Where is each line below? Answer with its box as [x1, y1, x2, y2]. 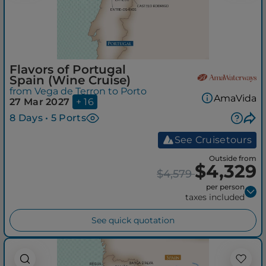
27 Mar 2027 [9, 96, 70, 107]
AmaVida [214, 92, 256, 104]
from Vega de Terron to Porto [9, 85, 147, 97]
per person [206, 182, 245, 192]
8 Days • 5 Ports [9, 112, 86, 123]
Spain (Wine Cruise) [9, 73, 131, 87]
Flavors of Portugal [9, 62, 126, 77]
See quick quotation [91, 215, 175, 226]
